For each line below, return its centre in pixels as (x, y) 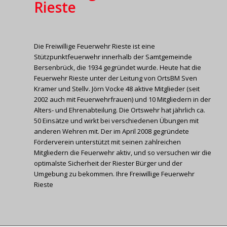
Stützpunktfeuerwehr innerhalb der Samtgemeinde (113, 56)
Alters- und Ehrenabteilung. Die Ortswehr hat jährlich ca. (120, 110)
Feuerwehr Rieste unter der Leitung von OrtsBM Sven (116, 78)
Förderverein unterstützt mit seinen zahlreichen (107, 142)
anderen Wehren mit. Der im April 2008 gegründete (111, 131)
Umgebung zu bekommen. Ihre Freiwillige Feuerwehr (114, 174)
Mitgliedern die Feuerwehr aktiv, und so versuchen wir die (123, 152)
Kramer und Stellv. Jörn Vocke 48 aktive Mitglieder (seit (117, 88)
